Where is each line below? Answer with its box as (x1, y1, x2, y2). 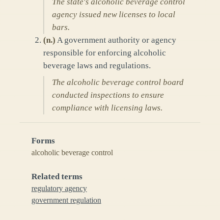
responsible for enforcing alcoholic (43, 48, 166, 58)
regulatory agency (31, 184, 87, 193)
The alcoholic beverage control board (52, 78, 184, 87)
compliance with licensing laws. (52, 103, 163, 113)
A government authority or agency (57, 35, 176, 45)
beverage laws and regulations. (43, 61, 151, 71)
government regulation (31, 196, 101, 205)
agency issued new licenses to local (52, 10, 175, 20)
